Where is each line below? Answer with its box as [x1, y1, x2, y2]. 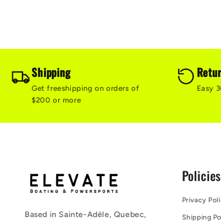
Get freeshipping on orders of [32, 83, 140, 93]
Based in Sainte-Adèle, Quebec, [25, 209, 147, 219]
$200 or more [32, 95, 81, 105]
